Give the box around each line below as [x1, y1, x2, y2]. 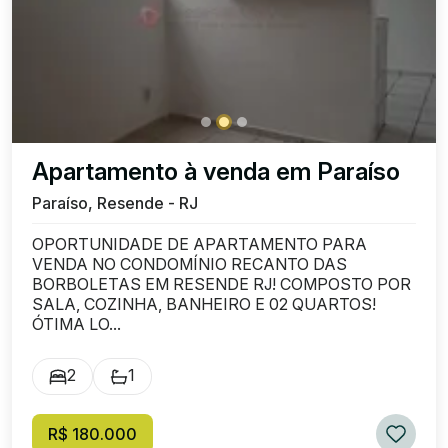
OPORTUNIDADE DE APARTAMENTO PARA [32, 234, 367, 254]
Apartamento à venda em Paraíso [32, 157, 400, 186]
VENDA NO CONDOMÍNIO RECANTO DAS [32, 254, 347, 274]
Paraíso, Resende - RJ [32, 193, 198, 213]
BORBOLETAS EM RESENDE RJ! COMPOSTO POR [32, 274, 411, 294]
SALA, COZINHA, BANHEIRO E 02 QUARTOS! [32, 294, 376, 314]
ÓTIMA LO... [32, 314, 121, 334]
